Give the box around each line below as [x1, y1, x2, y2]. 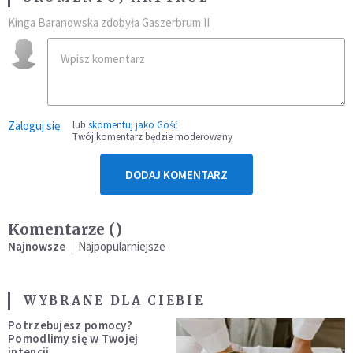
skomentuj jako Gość [88, 117, 178, 132]
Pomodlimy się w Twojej [8, 330, 139, 346]
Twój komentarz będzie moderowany [72, 129, 232, 143]
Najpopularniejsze [78, 238, 165, 254]
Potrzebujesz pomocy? [8, 317, 132, 333]
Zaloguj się [8, 117, 60, 133]
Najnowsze [8, 238, 65, 254]
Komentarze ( [8, 219, 115, 239]
